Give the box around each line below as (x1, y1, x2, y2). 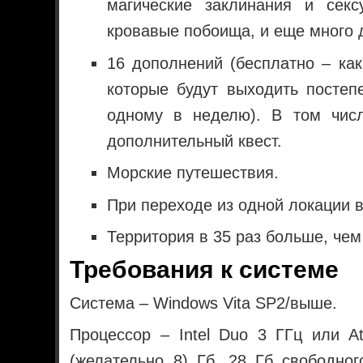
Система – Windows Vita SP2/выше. (70, 293, 338, 312)
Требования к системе (70, 255, 340, 283)
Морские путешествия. (106, 164, 279, 182)
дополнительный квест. (106, 131, 282, 150)
